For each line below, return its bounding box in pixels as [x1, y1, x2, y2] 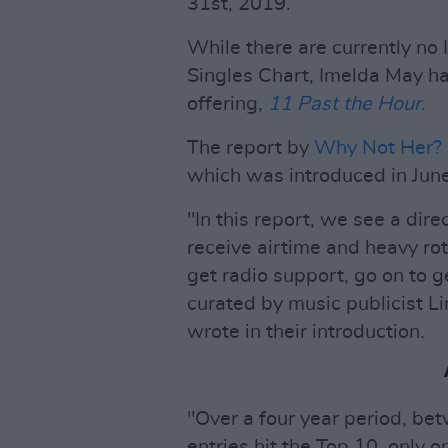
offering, [187, 94, 268, 114]
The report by [187, 138, 314, 158]
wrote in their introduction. [187, 322, 425, 342]
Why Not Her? [314, 138, 442, 158]
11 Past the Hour [268, 94, 421, 114]
